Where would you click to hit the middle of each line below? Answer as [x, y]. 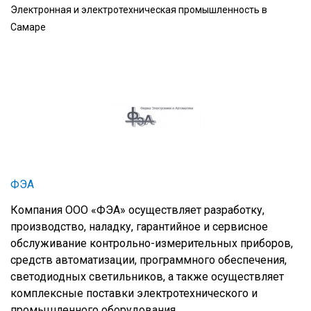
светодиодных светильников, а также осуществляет [147, 277]
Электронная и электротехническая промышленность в [139, 10]
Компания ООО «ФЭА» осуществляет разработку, [137, 210]
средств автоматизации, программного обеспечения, [149, 260]
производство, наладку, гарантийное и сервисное [139, 227]
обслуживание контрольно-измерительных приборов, [152, 243]
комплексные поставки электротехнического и [134, 293]
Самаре [28, 27]
